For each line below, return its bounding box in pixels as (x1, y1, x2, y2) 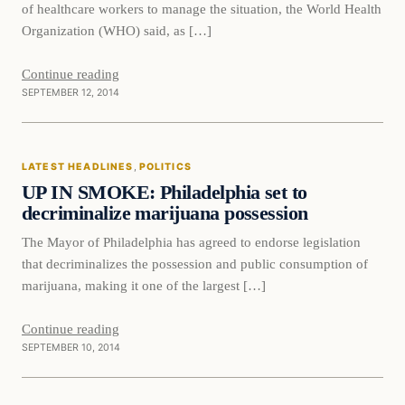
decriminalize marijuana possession (22, 202, 308, 224)
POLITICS (138, 160, 192, 173)
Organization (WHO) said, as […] (22, 22, 212, 38)
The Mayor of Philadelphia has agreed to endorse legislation (22, 234, 361, 250)
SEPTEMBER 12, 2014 (22, 86, 119, 99)
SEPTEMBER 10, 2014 (22, 342, 120, 354)
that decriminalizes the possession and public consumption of (22, 256, 368, 272)
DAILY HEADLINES (44, 173, 138, 184)
